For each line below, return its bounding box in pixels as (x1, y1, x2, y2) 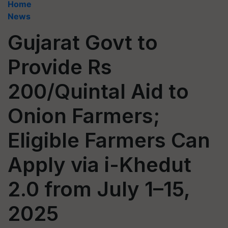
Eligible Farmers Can (8, 128, 210, 153)
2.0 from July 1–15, (8, 177, 190, 202)
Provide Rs (8, 54, 112, 79)
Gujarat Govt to (8, 30, 158, 55)
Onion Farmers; (8, 103, 160, 128)
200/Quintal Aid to (8, 79, 189, 104)
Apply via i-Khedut (8, 152, 191, 177)
